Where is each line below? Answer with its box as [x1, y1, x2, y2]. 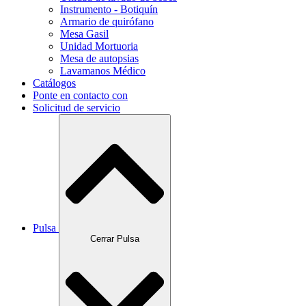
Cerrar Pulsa [90, 234, 139, 245]
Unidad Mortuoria [60, 40, 138, 53]
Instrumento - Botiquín [60, 3, 158, 16]
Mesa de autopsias [60, 53, 139, 65]
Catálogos [33, 77, 76, 89]
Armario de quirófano [60, 16, 154, 28]
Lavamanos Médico [60, 65, 145, 77]
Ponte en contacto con [33, 89, 128, 102]
